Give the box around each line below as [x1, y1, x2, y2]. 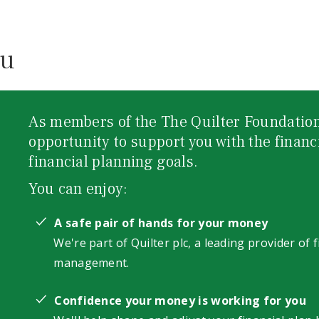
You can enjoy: [28, 179, 128, 199]
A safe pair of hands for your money [54, 215, 268, 231]
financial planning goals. [28, 152, 199, 172]
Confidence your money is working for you [54, 293, 307, 308]
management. [53, 255, 130, 271]
